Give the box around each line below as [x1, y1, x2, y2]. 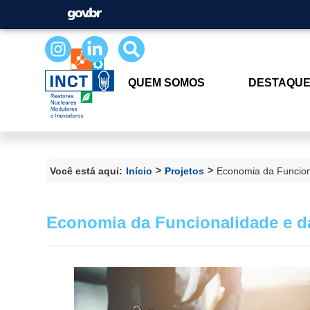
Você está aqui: [50, 165, 123, 176]
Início [126, 165, 153, 176]
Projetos [165, 165, 205, 176]
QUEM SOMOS [127, 76, 205, 89]
